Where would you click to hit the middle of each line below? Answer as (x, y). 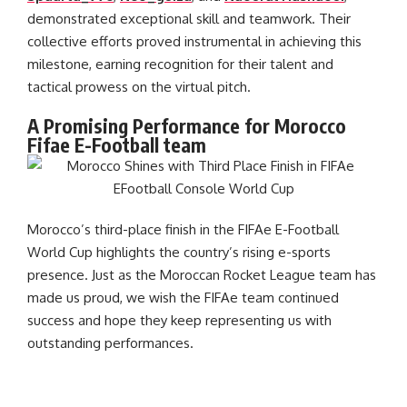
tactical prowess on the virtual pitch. (139, 86)
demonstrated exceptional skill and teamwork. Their (189, 18)
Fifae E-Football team (117, 144)
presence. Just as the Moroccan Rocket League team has (202, 274)
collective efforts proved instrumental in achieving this (194, 41)
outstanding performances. (110, 342)
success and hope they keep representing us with (179, 320)
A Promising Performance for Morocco (187, 125)
